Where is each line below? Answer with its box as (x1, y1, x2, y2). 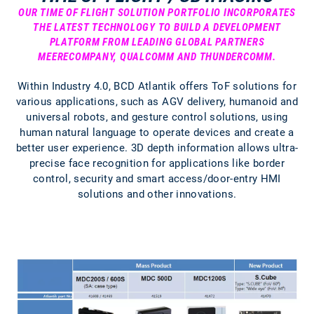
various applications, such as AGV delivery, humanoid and (15, 95, 299, 108)
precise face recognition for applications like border (29, 157, 285, 170)
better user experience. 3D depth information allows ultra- (15, 142, 299, 154)
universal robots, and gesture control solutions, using (26, 111, 288, 123)
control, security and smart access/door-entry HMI (33, 172, 281, 185)
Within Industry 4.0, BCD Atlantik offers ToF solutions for (18, 80, 296, 93)
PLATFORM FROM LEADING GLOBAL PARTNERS (49, 36, 265, 48)
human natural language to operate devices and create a (20, 126, 294, 139)
